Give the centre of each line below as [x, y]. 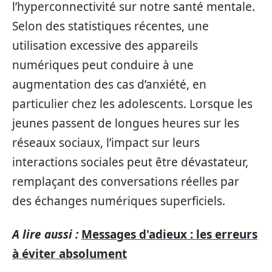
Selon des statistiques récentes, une [110, 26]
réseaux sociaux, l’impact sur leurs [106, 143]
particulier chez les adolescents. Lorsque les [132, 104]
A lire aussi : [45, 234]
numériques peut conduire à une [103, 65]
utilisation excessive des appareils [105, 46]
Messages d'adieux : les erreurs [169, 234]
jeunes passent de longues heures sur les [126, 123]
